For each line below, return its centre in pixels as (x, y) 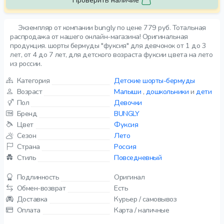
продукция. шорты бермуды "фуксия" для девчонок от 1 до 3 (108, 45)
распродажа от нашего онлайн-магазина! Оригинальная (99, 36)
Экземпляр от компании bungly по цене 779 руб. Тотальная (112, 27)
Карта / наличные (142, 210)
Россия (125, 146)
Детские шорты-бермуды (154, 80)
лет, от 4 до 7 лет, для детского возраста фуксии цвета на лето (111, 54)
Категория (33, 80)
